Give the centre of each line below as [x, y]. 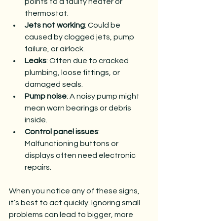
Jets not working [55, 25]
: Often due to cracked [88, 61]
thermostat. [47, 13]
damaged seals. [54, 84]
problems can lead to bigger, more [72, 215]
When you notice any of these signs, [75, 191]
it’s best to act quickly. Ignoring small [75, 203]
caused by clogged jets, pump [80, 37]
